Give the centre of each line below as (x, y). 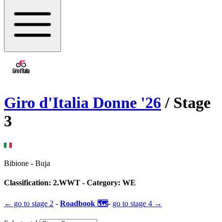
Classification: (28, 183)
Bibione (16, 163)
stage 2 (43, 204)
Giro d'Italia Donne (70, 103)
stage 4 (141, 204)
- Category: (100, 183)
